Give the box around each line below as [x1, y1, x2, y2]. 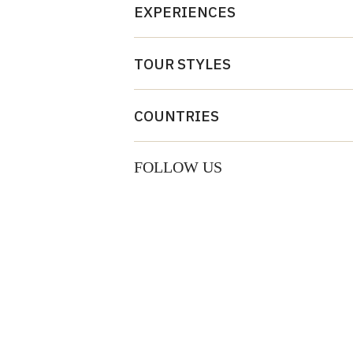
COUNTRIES [133, 106, 219, 125]
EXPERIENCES [133, 2, 236, 21]
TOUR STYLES [133, 54, 231, 73]
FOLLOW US [133, 158, 222, 176]
